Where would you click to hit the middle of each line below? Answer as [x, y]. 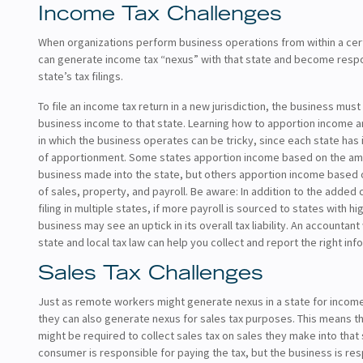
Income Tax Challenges [160, 16]
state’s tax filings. [81, 76]
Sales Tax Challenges [151, 275]
